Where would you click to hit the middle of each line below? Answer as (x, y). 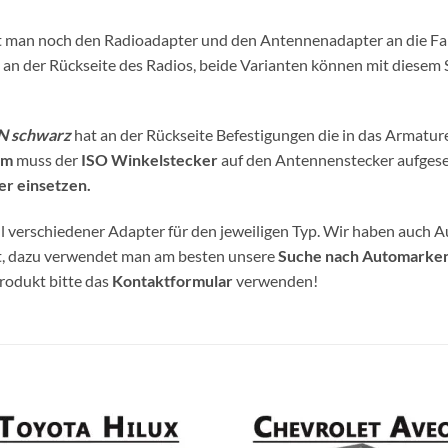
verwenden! (275, 281)
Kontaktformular (172, 281)
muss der (47, 160)
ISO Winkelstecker (149, 160)
